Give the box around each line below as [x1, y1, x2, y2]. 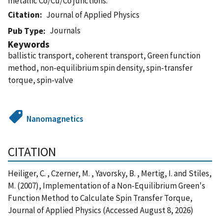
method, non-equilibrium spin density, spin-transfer [8, 62, 192, 73]
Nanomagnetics [27, 113, 84, 124]
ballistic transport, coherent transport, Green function [8, 50, 200, 61]
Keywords [8, 38, 50, 50]
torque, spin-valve [8, 74, 73, 85]
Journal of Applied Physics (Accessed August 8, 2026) [8, 204, 193, 216]
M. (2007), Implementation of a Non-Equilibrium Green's [8, 180, 205, 191]
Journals [50, 25, 81, 36]
